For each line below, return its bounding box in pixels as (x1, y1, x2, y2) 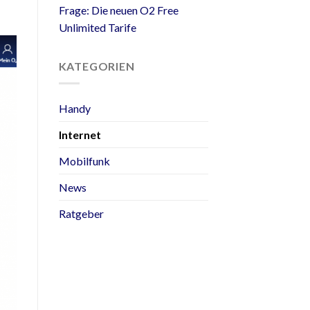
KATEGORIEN (58, 60, 135, 73)
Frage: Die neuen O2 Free (58, 3, 179, 17)
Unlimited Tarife (58, 21, 136, 35)
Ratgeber (58, 206, 104, 220)
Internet (58, 127, 101, 141)
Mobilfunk (58, 154, 110, 167)
